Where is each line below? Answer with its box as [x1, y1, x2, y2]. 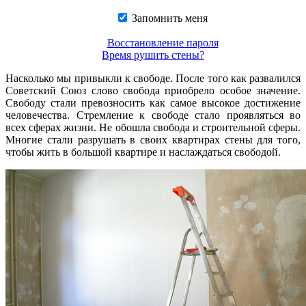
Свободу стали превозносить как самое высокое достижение [5, 97, 301, 109]
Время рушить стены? [102, 49, 204, 61]
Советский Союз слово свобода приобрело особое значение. [5, 85, 301, 96]
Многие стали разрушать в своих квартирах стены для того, [5, 134, 301, 145]
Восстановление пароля [107, 37, 219, 48]
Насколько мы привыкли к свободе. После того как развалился [5, 72, 301, 84]
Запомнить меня [128, 12, 208, 24]
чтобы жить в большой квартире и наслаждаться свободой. [5, 146, 281, 158]
